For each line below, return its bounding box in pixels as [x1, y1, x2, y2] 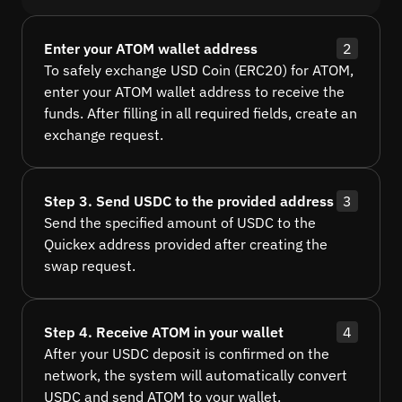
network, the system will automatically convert [44, 366, 347, 385]
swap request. [44, 257, 135, 275]
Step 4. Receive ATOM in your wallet [44, 323, 284, 342]
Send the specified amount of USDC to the [44, 214, 316, 232]
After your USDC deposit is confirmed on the [44, 345, 329, 363]
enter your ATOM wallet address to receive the [44, 83, 345, 101]
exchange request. [44, 126, 163, 144]
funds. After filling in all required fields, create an [44, 104, 357, 123]
